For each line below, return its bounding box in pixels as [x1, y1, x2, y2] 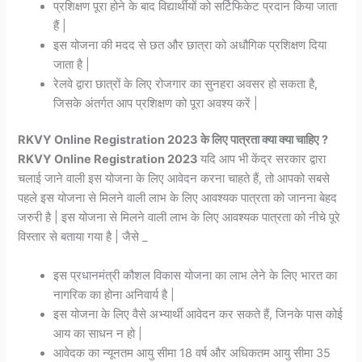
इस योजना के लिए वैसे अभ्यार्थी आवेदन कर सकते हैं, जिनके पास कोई [53, 306, 343, 322]
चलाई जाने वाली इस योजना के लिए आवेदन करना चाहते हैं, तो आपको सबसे [18, 171, 330, 187]
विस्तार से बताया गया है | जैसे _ [18, 229, 149, 245]
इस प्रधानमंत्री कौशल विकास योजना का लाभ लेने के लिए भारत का [53, 267, 338, 283]
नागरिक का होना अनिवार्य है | [53, 287, 175, 302]
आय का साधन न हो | [53, 326, 143, 341]
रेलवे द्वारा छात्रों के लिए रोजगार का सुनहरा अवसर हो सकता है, [53, 76, 318, 91]
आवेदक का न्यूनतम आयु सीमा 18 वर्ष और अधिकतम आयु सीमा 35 [53, 345, 331, 360]
